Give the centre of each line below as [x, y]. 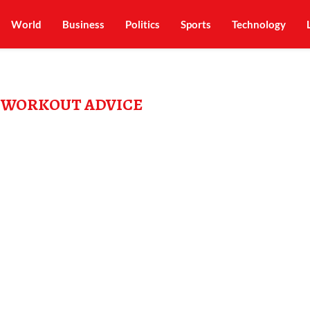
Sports [195, 24]
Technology [258, 24]
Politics [142, 24]
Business [83, 24]
